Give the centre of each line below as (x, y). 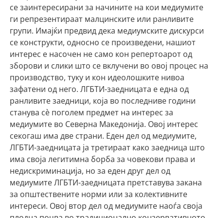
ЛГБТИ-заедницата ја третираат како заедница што (107, 147)
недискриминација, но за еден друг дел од (90, 171)
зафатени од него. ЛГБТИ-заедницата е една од (99, 89)
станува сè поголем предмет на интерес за (91, 112)
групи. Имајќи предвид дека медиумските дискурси (107, 31)
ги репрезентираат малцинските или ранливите (102, 19)
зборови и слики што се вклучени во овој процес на (109, 66)
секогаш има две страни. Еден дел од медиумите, (103, 136)
